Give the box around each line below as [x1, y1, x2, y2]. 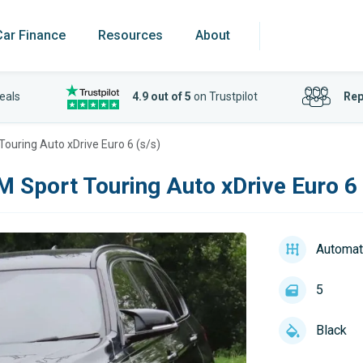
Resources [98, 28, 163, 43]
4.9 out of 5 [131, 90, 191, 103]
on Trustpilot [190, 90, 258, 103]
